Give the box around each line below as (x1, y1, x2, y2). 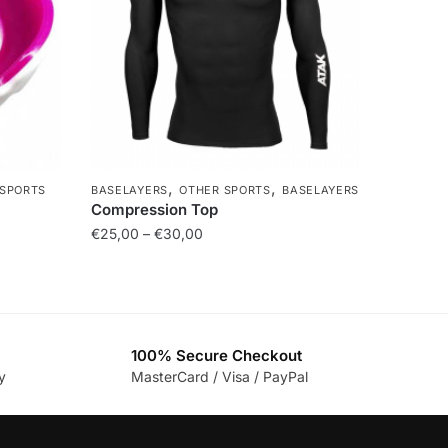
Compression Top (90, 199, 218, 219)
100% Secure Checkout (130, 345, 302, 365)
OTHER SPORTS (179, 182, 271, 197)
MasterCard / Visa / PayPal (130, 367, 308, 385)
